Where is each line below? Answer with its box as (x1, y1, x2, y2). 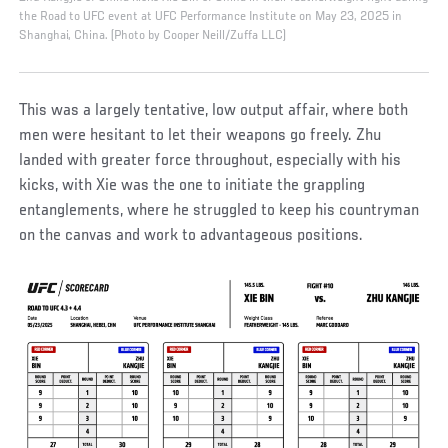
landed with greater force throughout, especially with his (19, 151, 402, 170)
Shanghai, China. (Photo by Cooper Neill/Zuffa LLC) (19, 28, 287, 43)
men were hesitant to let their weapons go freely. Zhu (19, 126, 382, 145)
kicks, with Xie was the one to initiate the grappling (19, 176, 366, 195)
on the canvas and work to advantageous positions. (19, 226, 364, 245)
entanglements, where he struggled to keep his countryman (19, 201, 420, 220)
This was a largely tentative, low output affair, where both (19, 101, 409, 120)
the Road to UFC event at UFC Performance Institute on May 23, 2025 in (19, 9, 403, 24)
